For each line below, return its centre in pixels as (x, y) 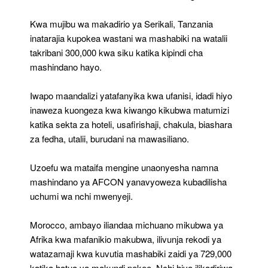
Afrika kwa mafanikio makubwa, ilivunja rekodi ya (126, 239)
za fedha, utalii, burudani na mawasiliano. (109, 139)
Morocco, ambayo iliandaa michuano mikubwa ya (127, 225)
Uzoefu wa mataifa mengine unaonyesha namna (124, 167)
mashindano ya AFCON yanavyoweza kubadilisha (128, 182)
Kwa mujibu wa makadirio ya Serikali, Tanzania (121, 24)
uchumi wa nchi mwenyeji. (81, 196)
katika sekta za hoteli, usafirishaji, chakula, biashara (131, 124)
